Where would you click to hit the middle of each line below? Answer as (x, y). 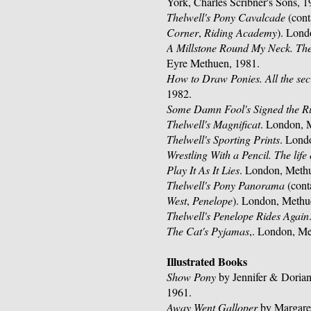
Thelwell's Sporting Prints (224, 140)
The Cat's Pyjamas (208, 231)
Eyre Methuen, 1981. (213, 64)
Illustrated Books (207, 262)
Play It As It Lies (203, 170)
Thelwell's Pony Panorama (226, 185)
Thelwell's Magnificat (214, 124)
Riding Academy (241, 33)
